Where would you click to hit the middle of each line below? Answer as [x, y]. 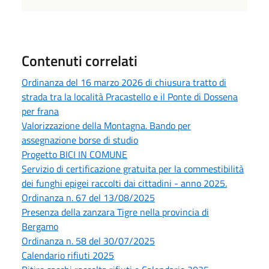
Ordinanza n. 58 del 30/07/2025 [88, 240]
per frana [40, 111]
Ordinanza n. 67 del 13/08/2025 [88, 197]
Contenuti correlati [80, 60]
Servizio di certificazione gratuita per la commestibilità [133, 168]
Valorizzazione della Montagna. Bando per [106, 125]
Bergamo [40, 226]
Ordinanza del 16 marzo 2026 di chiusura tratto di [124, 82]
